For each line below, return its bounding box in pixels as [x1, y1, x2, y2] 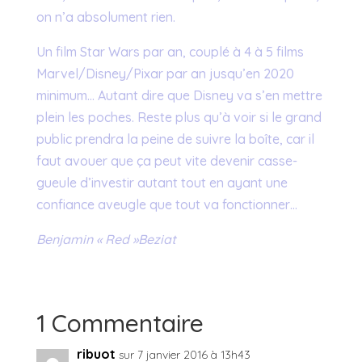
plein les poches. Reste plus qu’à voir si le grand [36, 109, 322, 125]
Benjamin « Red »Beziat [36, 231, 176, 247]
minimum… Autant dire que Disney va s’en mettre [36, 87, 322, 103]
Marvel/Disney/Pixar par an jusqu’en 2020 [36, 65, 294, 82]
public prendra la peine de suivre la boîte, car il [36, 131, 314, 147]
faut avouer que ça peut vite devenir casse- [36, 153, 297, 169]
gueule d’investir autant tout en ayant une [36, 175, 288, 191]
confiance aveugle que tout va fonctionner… [36, 196, 297, 213]
